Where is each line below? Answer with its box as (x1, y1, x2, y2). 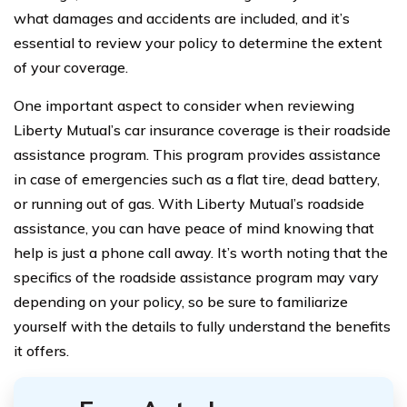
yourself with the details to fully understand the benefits (14, 317, 391, 335)
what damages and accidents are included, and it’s (14, 9, 350, 27)
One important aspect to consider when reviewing (14, 96, 354, 114)
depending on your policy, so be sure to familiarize (14, 293, 348, 311)
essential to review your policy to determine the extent (14, 34, 382, 52)
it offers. (14, 342, 69, 360)
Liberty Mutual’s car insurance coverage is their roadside (14, 121, 391, 139)
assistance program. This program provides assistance (14, 145, 381, 164)
